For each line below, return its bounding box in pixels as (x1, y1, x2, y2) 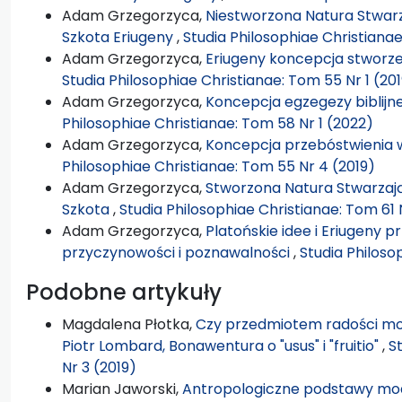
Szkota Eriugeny (62, 26, 177, 48)
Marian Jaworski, (62, 378, 182, 399)
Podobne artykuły (26, 276, 222, 307)
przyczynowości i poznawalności (62, 241, 293, 263)
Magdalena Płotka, (62, 313, 196, 335)
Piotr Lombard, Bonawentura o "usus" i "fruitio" (62, 335, 382, 356)
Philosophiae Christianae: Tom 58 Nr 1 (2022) (62, 112, 373, 134)
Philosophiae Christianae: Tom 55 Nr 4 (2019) (62, 155, 375, 177)
